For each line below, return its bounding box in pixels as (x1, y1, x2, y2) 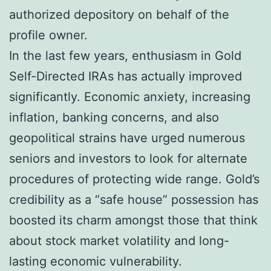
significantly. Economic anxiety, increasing (9, 89, 250, 104)
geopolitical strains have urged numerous (9, 130, 245, 145)
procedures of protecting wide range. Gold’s (9, 171, 260, 186)
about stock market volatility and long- (9, 233, 229, 248)
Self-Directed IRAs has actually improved (9, 68, 242, 83)
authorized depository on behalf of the (9, 7, 229, 22)
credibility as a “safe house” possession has (9, 192, 258, 207)
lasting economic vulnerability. (9, 253, 182, 269)
